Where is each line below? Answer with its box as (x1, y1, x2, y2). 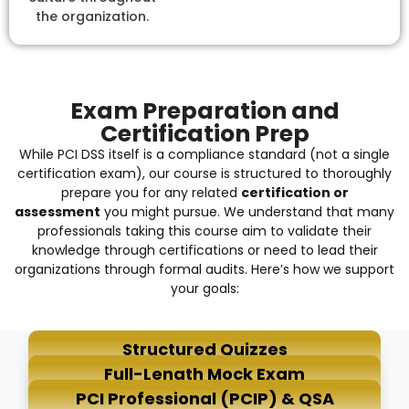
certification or (240, 183, 349, 202)
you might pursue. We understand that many (100, 202, 394, 221)
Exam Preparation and (69, 94, 340, 127)
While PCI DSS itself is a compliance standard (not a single (19, 144, 390, 163)
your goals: (170, 278, 239, 298)
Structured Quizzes (121, 337, 288, 361)
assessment (15, 202, 100, 221)
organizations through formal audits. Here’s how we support (15, 259, 394, 278)
